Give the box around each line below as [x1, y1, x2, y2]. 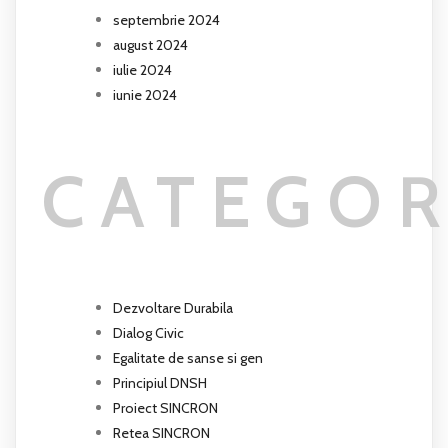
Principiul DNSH [113, 374, 207, 393]
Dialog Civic [113, 324, 184, 343]
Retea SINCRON [113, 424, 210, 443]
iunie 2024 [113, 85, 177, 104]
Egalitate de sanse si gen [113, 349, 263, 368]
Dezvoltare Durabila [113, 299, 233, 318]
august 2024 [113, 35, 188, 54]
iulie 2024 [113, 60, 172, 79]
